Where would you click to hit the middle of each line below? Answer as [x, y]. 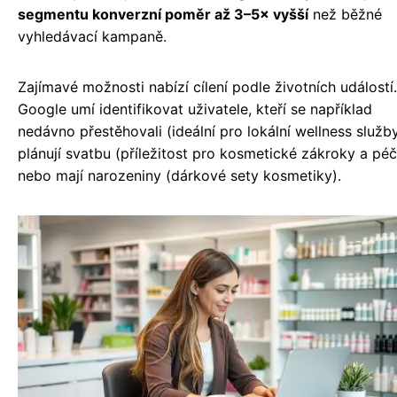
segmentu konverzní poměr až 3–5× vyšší [163, 15]
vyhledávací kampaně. [92, 37]
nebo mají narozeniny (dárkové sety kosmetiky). [179, 176]
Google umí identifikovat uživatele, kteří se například [195, 109]
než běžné [345, 15]
